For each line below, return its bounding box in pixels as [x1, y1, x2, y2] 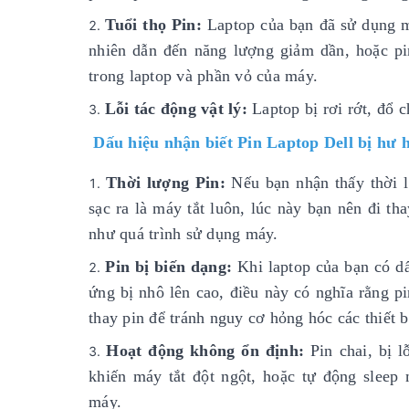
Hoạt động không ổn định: [106, 341, 310, 361]
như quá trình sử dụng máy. [89, 225, 278, 244]
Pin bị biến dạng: [105, 257, 233, 277]
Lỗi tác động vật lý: [104, 100, 247, 119]
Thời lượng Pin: [106, 173, 225, 193]
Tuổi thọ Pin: [105, 16, 202, 35]
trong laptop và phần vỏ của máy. [89, 67, 318, 86]
